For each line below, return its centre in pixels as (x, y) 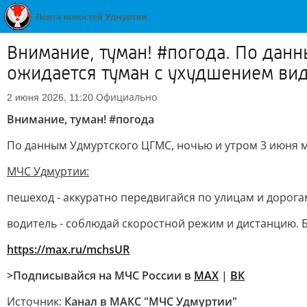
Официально (126, 97)
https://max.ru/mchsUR (68, 249)
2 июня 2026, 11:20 (50, 97)
